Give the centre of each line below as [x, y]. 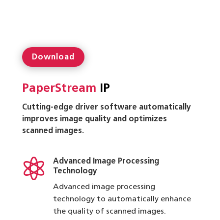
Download [53, 58]
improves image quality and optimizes [94, 120]
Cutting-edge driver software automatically [106, 108]
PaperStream [59, 89]
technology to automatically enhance [122, 200]
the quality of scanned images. [109, 212]
